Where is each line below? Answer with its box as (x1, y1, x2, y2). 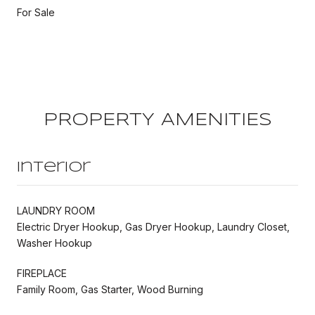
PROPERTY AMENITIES (43, 112, 272, 129)
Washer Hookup (17, 236, 92, 249)
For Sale (17, 6, 55, 18)
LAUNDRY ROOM (17, 204, 95, 217)
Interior (17, 160, 91, 174)
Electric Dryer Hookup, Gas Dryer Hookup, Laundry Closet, (17, 220, 290, 233)
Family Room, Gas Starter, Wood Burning (17, 283, 203, 295)
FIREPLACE (17, 266, 67, 279)
